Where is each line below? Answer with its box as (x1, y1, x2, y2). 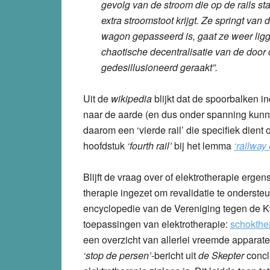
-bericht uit (151, 248, 198, 262)
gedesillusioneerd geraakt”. (101, 60, 218, 74)
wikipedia (111, 91, 152, 105)
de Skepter (198, 248, 244, 262)
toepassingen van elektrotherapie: (83, 216, 230, 231)
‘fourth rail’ (127, 138, 172, 152)
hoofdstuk (83, 138, 127, 152)
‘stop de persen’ (83, 248, 151, 262)
